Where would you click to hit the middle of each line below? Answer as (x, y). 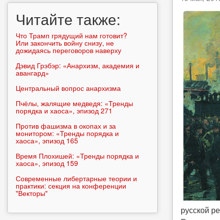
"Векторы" (32, 193)
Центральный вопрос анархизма (68, 88)
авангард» (32, 73)
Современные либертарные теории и (76, 178)
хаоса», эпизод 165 (47, 140)
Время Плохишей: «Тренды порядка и (77, 156)
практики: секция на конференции (71, 186)
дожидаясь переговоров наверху (69, 50)
